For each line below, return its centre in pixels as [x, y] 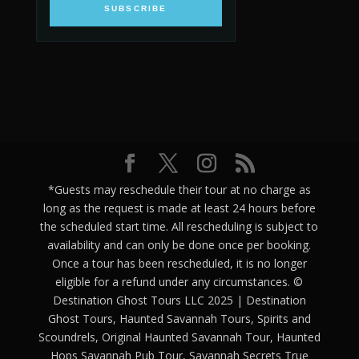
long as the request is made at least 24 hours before [179, 208]
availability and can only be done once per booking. [179, 244]
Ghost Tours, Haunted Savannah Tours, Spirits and [179, 318]
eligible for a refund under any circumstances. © [179, 281]
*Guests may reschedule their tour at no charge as [179, 189]
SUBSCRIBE [135, 9]
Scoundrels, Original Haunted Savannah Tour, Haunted [179, 337]
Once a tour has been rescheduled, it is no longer [179, 263]
